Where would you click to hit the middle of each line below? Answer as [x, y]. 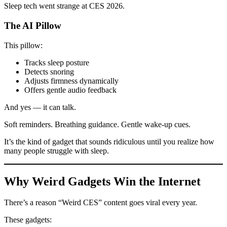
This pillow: [23, 45]
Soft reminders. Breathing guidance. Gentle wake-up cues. [97, 124]
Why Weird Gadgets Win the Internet [102, 181]
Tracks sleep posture [57, 62]
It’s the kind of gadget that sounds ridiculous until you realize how [109, 141]
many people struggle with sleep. [56, 150]
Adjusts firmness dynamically [71, 81]
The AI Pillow [33, 25]
